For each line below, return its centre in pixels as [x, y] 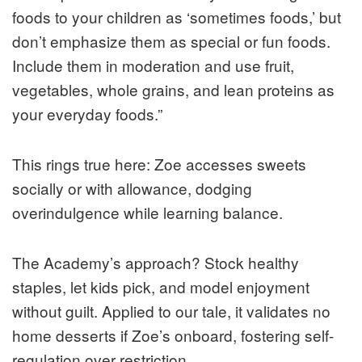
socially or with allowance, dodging [132, 188]
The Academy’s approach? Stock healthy [156, 263]
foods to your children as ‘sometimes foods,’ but [177, 17]
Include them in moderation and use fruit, [153, 65]
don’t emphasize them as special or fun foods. [171, 41]
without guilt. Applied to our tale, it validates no [171, 311]
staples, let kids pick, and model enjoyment [161, 287]
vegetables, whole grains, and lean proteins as [173, 90]
